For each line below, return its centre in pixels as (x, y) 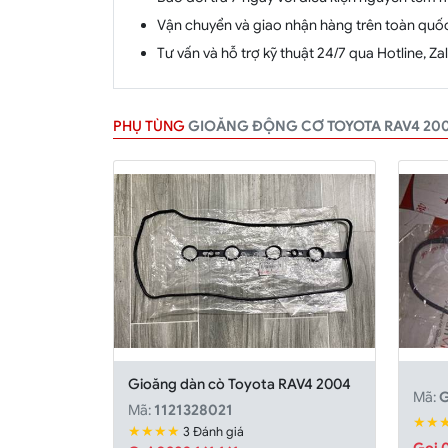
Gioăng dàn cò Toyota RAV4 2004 (240, 383)
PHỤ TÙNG (150, 126)
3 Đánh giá (214, 431)
